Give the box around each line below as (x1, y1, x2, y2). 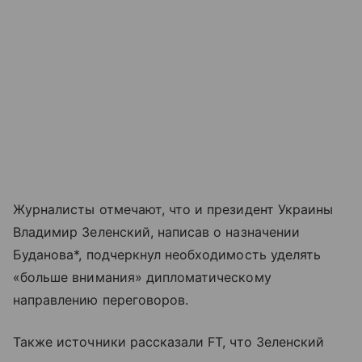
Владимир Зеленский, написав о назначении (13, 223, 300, 240)
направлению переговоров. (13, 291, 189, 308)
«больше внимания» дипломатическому (13, 268, 271, 285)
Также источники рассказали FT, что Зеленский (13, 333, 325, 350)
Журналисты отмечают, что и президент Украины (13, 200, 334, 217)
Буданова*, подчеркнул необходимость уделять (13, 246, 322, 263)
